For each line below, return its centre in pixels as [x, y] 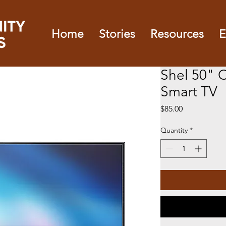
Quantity [174, 130]
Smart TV [189, 92]
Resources [177, 34]
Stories [117, 34]
